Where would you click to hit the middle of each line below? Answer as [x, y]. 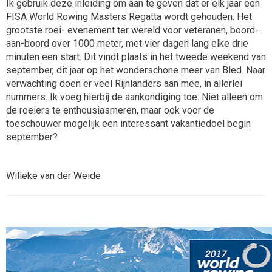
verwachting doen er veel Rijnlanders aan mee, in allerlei [124, 83]
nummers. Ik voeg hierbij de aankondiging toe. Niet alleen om [134, 97]
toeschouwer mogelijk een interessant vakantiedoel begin [128, 124]
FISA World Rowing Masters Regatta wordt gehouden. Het [129, 17]
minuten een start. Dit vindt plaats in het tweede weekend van [136, 57]
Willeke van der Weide [53, 176]
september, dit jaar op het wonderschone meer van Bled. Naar [136, 70]
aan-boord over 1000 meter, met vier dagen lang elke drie [127, 43]
